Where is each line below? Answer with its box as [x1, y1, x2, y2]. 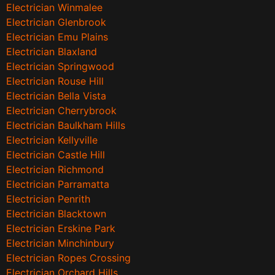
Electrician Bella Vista [6, 90, 106, 103]
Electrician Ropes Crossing [6, 252, 131, 265]
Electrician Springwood [6, 60, 114, 73]
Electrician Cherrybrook [6, 104, 117, 117]
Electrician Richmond [6, 163, 104, 176]
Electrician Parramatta [6, 178, 109, 191]
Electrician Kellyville [6, 134, 98, 147]
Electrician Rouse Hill [6, 75, 104, 88]
